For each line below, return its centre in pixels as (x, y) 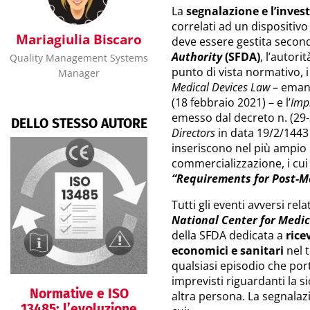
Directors (193, 133)
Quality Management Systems (79, 58)
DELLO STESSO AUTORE (79, 123)
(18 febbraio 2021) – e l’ (231, 102)
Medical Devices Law (221, 87)
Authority (197, 57)
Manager (79, 73)
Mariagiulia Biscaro (79, 39)
